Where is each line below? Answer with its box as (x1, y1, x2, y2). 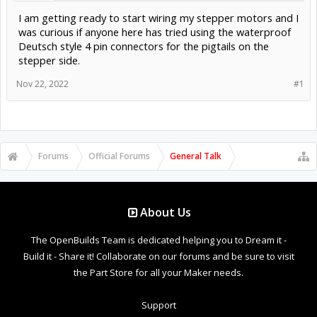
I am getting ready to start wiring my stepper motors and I (18, 10, 299, 25)
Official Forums (88, 149, 150, 162)
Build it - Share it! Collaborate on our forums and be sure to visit (23, 249, 294, 263)
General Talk (170, 149, 221, 162)
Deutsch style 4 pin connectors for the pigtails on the (18, 38, 269, 53)
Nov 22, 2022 (16, 77, 69, 90)
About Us (140, 204, 192, 220)
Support (141, 298, 176, 311)
